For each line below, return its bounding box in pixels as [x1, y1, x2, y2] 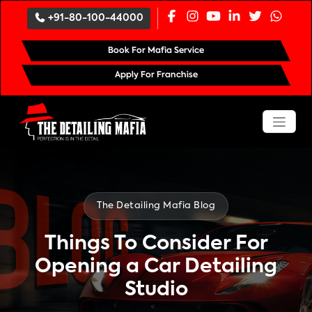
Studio [124, 279, 188, 299]
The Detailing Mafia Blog [97, 201, 215, 210]
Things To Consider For [44, 233, 268, 253]
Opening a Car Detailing [35, 256, 277, 276]
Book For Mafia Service [107, 47, 205, 55]
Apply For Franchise [114, 71, 198, 79]
